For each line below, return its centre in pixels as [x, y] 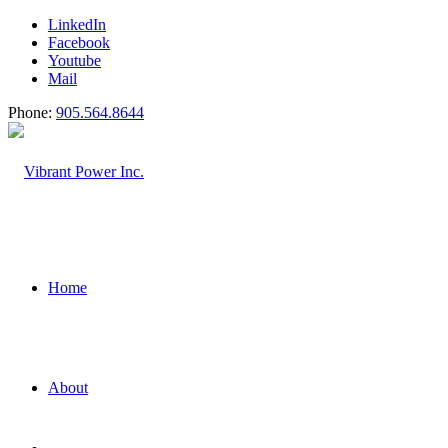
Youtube [74, 60]
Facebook [79, 42]
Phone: [32, 112]
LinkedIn [77, 24]
